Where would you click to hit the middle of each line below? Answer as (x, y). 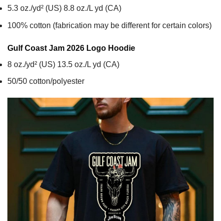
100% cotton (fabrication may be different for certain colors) (110, 25)
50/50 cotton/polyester (46, 81)
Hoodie (122, 48)
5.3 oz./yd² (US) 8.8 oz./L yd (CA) (64, 8)
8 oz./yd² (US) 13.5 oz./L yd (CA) (63, 64)
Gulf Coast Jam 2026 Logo (58, 48)
